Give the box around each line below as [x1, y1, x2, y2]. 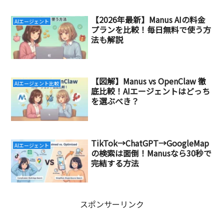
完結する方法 [91, 157, 139, 169]
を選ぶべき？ [91, 95, 139, 107]
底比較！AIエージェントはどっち [91, 85, 210, 97]
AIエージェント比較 [14, 79, 59, 87]
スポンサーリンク [80, 197, 144, 210]
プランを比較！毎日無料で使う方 [91, 23, 211, 35]
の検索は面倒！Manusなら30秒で [91, 147, 212, 159]
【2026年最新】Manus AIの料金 [91, 13, 206, 25]
